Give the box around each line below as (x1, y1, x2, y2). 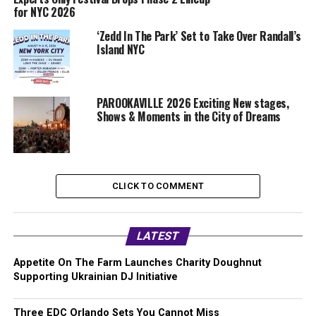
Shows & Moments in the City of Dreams (96, 108, 281, 126)
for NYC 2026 (13, 4, 75, 21)
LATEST (135, 229, 181, 243)
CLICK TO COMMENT (111, 181, 205, 192)
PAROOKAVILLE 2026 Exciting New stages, (96, 95, 289, 112)
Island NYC (96, 41, 145, 59)
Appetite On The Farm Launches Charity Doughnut (13, 257, 262, 269)
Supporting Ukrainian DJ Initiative (13, 271, 178, 284)
